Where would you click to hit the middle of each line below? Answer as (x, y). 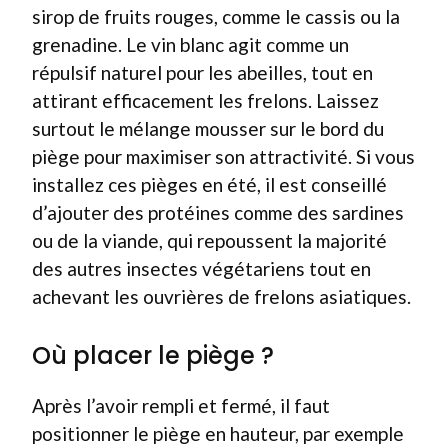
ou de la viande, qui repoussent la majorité (209, 240)
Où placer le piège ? (153, 355)
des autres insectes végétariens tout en (201, 268)
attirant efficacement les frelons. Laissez (205, 100)
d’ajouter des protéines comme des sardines (218, 212)
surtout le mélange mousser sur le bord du (208, 128)
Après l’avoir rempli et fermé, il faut (181, 405)
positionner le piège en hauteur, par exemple (218, 433)
